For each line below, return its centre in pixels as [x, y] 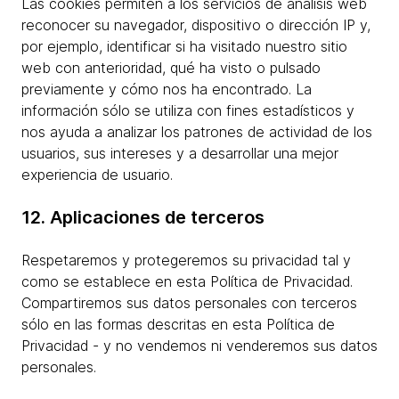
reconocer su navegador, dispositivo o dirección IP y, [196, 25]
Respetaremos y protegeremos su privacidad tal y [186, 260]
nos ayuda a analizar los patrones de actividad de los [197, 132]
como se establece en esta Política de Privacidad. [187, 281]
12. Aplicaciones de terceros [143, 217]
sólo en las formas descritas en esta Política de [178, 324]
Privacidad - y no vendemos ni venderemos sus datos [199, 346]
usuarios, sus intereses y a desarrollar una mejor [180, 153]
